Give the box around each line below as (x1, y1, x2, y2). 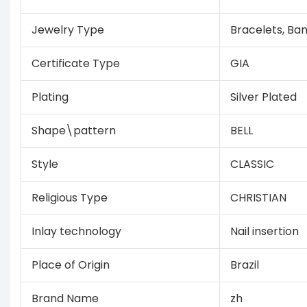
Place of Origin (31, 257, 110, 273)
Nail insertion (230, 223, 299, 240)
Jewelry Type (31, 22, 104, 38)
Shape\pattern (31, 123, 116, 139)
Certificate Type (31, 56, 120, 72)
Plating (31, 89, 69, 106)
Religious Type (31, 190, 108, 206)
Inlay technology (31, 223, 121, 240)
